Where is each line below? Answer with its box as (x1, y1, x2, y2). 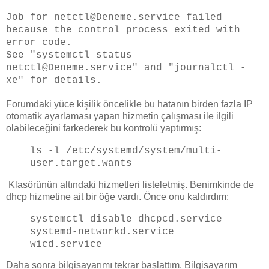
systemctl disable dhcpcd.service (30, 213, 222, 225)
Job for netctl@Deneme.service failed (6, 12, 222, 23)
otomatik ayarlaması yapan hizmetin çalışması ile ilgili (6, 111, 234, 122)
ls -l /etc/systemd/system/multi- (30, 145, 222, 156)
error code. (6, 37, 78, 49)
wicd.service (30, 238, 102, 250)
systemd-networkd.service (30, 226, 174, 237)
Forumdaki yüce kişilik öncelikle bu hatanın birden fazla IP (6, 99, 253, 110)
